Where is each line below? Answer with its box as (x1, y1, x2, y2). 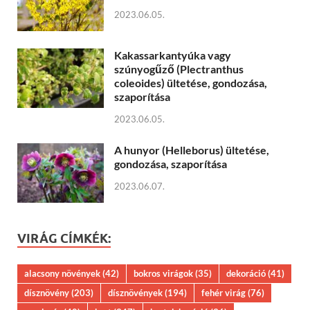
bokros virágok (134, 267, 193, 279)
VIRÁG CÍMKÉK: (17, 230, 111, 246)
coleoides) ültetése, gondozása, (114, 75, 267, 89)
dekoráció (226, 267, 266, 279)
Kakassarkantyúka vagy (114, 48, 231, 62)
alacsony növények (24, 267, 100, 279)
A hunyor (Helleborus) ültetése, (114, 143, 269, 156)
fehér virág (201, 286, 246, 298)
